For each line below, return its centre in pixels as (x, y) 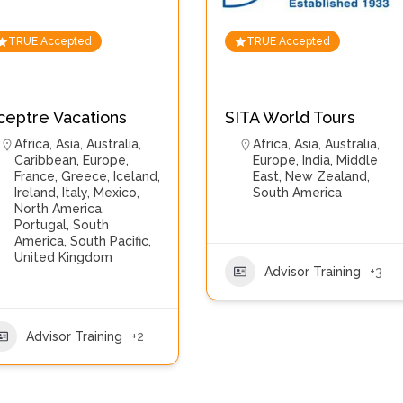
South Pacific (110, 241)
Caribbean (46, 160)
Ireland (36, 193)
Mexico (116, 193)
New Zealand (327, 176)
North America (58, 209)
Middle (358, 160)
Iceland (136, 176)
